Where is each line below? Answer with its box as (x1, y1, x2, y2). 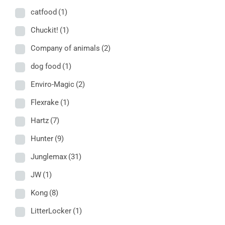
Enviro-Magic (31, 80, 74, 89)
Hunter (31, 134, 53, 144)
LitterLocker (31, 206, 71, 216)
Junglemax (31, 152, 67, 162)
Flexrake (31, 98, 59, 107)
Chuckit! (31, 26, 58, 35)
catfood (31, 8, 57, 17)
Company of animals (31, 44, 100, 53)
